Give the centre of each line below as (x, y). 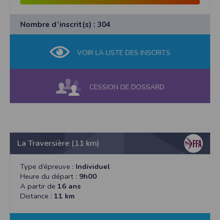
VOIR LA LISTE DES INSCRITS (124, 53)
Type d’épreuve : (48, 167)
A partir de (39, 186)
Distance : (37, 196)
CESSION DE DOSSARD (127, 87)
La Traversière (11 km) (58, 143)
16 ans (69, 186)
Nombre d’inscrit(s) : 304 (65, 25)
